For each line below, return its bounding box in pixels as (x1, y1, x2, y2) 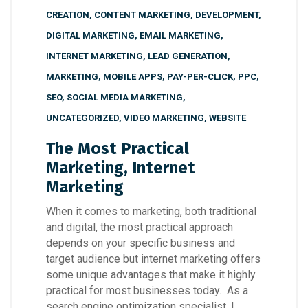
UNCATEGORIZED (46, 113, 119, 124)
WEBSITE (209, 113, 246, 124)
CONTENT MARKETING (94, 10, 190, 21)
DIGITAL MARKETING (46, 30, 135, 41)
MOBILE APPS (103, 71, 162, 82)
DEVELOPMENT (195, 10, 258, 21)
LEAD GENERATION (148, 51, 228, 62)
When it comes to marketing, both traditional (46, 205, 256, 219)
